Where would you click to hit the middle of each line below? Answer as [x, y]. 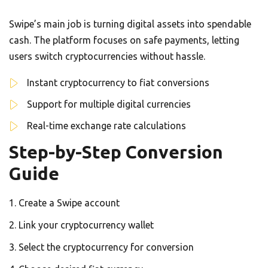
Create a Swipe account [69, 202]
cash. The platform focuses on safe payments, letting [124, 40]
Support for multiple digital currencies [109, 104]
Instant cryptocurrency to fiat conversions [118, 82]
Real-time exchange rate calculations [106, 125]
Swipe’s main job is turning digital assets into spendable [130, 24]
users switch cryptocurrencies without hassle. [107, 56]
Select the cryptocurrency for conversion [106, 247]
